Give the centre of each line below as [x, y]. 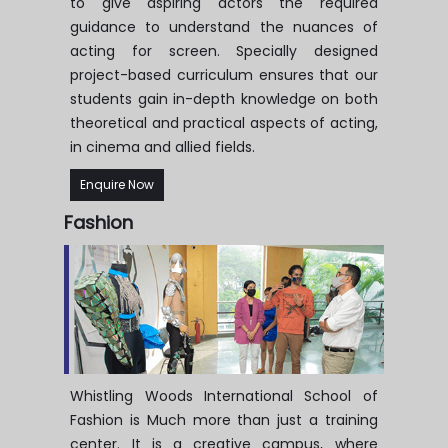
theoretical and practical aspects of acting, [224, 122]
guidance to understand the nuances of [224, 26]
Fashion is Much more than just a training [224, 419]
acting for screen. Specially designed [224, 50]
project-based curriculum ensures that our [224, 74]
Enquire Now [117, 184]
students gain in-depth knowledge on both [224, 98]
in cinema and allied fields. [163, 146]
